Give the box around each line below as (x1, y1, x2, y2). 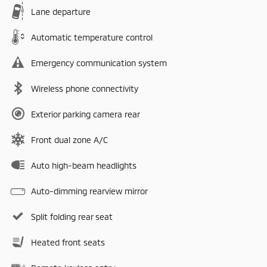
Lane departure (31, 7, 91, 17)
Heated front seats (31, 237, 105, 248)
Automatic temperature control (31, 32, 153, 43)
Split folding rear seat (31, 212, 113, 222)
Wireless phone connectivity (31, 83, 138, 94)
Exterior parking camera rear (31, 109, 140, 120)
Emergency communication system (31, 58, 167, 69)
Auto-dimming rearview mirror (31, 186, 148, 197)
